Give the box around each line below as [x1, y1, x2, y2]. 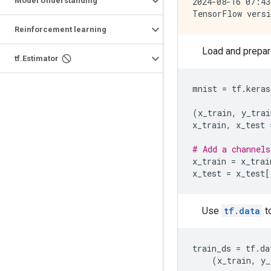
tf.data [224, 204, 260, 217]
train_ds [192, 242, 231, 254]
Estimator [22, 54, 59, 63]
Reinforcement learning [15, 25, 106, 34]
